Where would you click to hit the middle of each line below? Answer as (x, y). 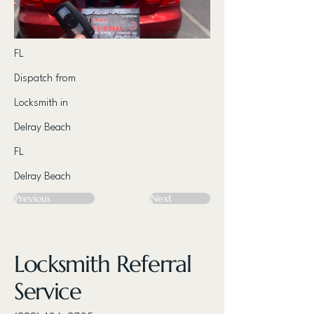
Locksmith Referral (103, 264)
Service (48, 291)
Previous (33, 198)
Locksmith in (41, 103)
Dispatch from (45, 79)
